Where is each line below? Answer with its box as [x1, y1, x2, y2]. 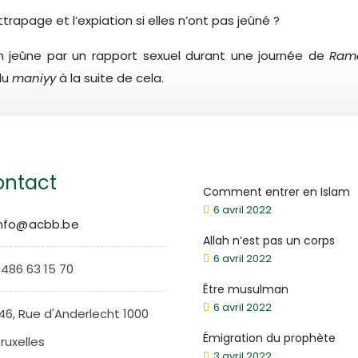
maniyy [12, 70, 59, 86]
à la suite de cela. [59, 70, 164, 86]
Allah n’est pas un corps [203, 233, 335, 249]
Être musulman [203, 281, 288, 297]
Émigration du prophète [203, 330, 336, 346]
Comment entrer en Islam [203, 184, 350, 200]
